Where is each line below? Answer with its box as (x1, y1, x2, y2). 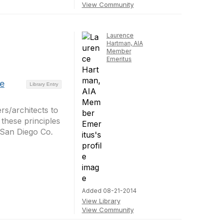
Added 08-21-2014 (81, 187, 137, 194)
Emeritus (106, 55, 132, 63)
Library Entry (29, 81, 58, 87)
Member (106, 47, 131, 55)
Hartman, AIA (106, 39, 143, 47)
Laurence (106, 32, 134, 39)
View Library (81, 197, 120, 205)
